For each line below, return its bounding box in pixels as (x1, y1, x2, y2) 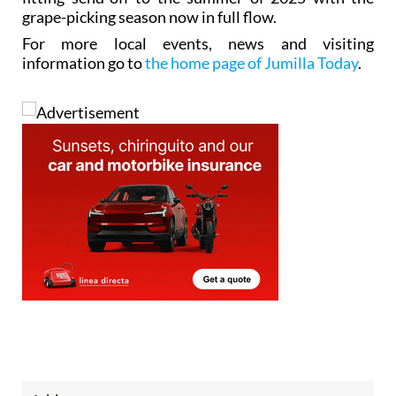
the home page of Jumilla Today (145, 53, 358, 73)
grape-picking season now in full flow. (22, 7, 277, 27)
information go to (22, 53, 145, 73)
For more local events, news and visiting (22, 34, 374, 54)
